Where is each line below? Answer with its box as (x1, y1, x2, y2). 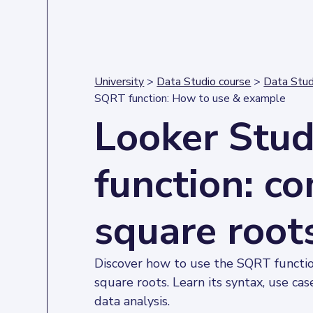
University (94, 74, 145, 89)
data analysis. (94, 293, 170, 310)
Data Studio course (156, 74, 252, 89)
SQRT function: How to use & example (94, 91, 286, 106)
